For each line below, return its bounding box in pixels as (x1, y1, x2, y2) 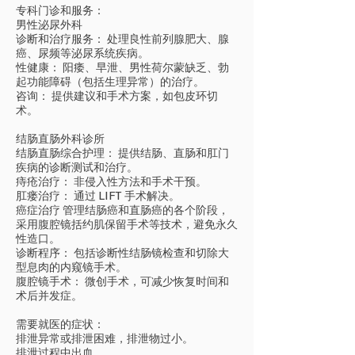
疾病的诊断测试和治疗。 (16, 160, 138, 174)
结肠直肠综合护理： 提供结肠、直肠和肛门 (16, 146, 229, 160)
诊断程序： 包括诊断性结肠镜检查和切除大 (16, 246, 229, 260)
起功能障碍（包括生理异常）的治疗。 (16, 74, 204, 89)
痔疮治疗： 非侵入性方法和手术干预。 (16, 174, 207, 189)
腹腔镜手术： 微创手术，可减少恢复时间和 (16, 274, 229, 288)
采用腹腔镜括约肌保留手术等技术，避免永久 (16, 217, 238, 231)
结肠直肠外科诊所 (16, 132, 105, 146)
